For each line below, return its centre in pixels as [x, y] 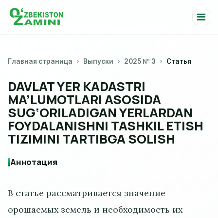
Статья [179, 61]
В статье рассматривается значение [87, 193]
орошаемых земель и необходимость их [95, 209]
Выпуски [98, 61]
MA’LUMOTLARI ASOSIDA [84, 99]
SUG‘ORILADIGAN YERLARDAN [100, 112]
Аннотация [34, 162]
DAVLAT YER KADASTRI [77, 86]
